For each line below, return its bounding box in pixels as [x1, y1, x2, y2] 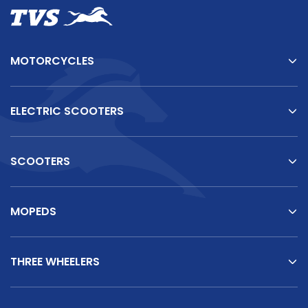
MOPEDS [10, 203, 56, 219]
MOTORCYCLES [10, 52, 94, 69]
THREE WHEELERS [10, 253, 100, 269]
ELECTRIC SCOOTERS [10, 102, 124, 119]
